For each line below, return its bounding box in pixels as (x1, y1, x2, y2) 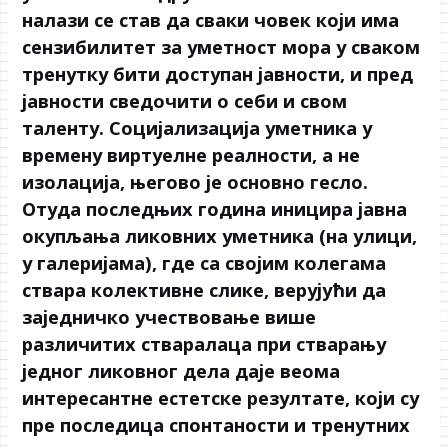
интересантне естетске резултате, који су (22, 386, 420, 411)
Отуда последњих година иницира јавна (22, 197, 408, 222)
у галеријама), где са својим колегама (22, 251, 387, 276)
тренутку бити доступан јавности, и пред (22, 62, 414, 87)
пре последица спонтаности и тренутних (22, 413, 411, 438)
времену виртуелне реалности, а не (22, 143, 361, 168)
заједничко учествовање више (22, 305, 317, 330)
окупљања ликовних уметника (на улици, (22, 224, 418, 249)
